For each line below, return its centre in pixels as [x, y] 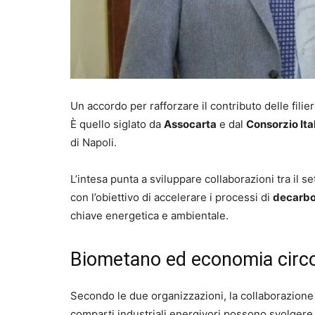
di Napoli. [94, 143]
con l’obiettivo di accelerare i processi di [172, 198]
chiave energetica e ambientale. [149, 216]
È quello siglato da [117, 124]
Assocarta [190, 124]
